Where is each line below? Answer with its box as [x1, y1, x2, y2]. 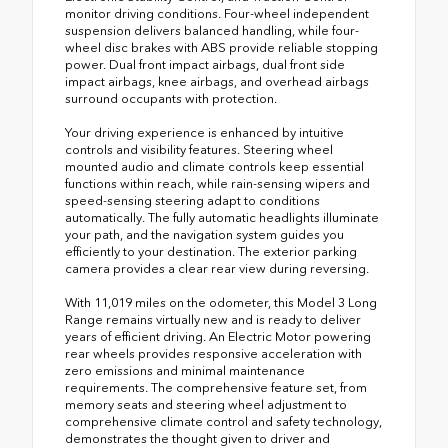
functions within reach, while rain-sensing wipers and [65, 176, 370, 192]
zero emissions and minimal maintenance [65, 363, 305, 379]
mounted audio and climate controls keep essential [65, 159, 364, 175]
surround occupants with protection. [65, 91, 277, 107]
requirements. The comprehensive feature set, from [65, 380, 367, 396]
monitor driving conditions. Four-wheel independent [65, 6, 369, 22]
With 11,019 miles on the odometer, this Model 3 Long [65, 295, 377, 311]
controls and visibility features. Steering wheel [65, 142, 333, 158]
